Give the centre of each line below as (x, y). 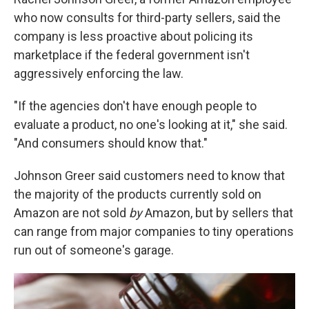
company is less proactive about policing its (133, 37)
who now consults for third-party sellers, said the (147, 18)
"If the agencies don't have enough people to (135, 106)
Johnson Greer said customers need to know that (149, 176)
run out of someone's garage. (94, 250)
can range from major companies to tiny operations (154, 232)
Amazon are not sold (71, 213)
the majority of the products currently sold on (138, 195)
